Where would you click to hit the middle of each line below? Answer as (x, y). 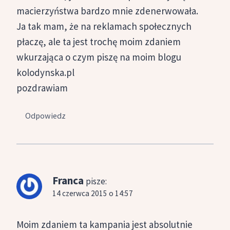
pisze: (96, 181)
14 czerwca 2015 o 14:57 (93, 194)
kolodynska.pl (45, 72)
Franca (68, 181)
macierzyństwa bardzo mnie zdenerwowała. (107, 11)
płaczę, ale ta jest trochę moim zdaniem (99, 41)
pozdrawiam (42, 88)
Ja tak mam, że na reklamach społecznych (104, 26)
